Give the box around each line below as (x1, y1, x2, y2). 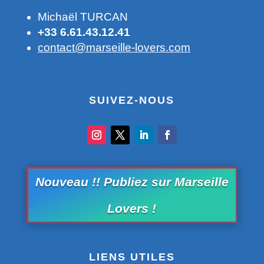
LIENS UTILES (88, 250, 175, 263)
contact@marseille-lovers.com (37, 41, 190, 54)
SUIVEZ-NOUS (89, 94, 175, 106)
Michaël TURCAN (37, 10, 128, 23)
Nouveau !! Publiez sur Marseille (35, 174, 229, 189)
